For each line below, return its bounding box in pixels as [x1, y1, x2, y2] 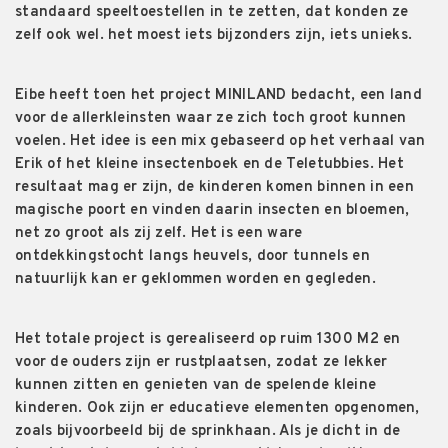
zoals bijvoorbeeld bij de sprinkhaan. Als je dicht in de [15, 422, 401, 442]
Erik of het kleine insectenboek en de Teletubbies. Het [15, 155, 405, 175]
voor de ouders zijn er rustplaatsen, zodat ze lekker [15, 353, 388, 373]
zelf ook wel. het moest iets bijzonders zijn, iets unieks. [15, 26, 413, 46]
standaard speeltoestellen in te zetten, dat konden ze [15, 3, 409, 23]
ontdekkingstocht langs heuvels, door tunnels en [15, 247, 370, 267]
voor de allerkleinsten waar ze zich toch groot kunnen [15, 109, 407, 129]
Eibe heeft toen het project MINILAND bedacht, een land [15, 86, 423, 106]
